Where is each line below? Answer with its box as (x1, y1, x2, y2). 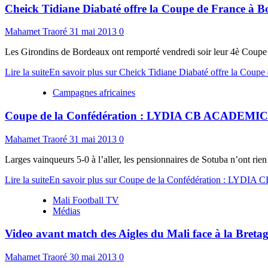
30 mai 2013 (69, 252, 119, 263)
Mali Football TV (53, 194, 119, 205)
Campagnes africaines (53, 87, 135, 98)
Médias (53, 205, 80, 216)
